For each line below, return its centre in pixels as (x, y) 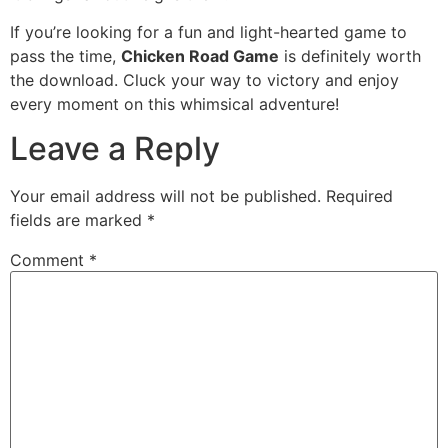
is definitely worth (350, 55)
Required (359, 196)
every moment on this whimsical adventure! (174, 103)
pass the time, (65, 55)
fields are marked (78, 220)
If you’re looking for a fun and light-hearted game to (208, 31)
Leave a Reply (115, 149)
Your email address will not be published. (165, 196)
